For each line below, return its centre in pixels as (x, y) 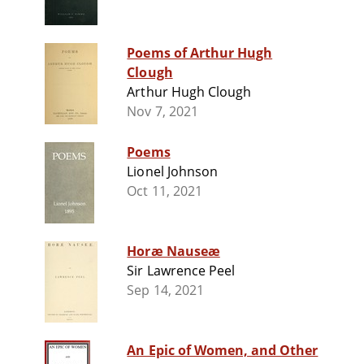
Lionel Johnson (172, 172)
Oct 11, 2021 (165, 191)
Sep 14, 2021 (165, 290)
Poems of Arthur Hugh (200, 53)
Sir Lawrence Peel (181, 271)
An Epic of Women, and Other (223, 351)
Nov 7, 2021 (162, 112)
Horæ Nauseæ (173, 251)
